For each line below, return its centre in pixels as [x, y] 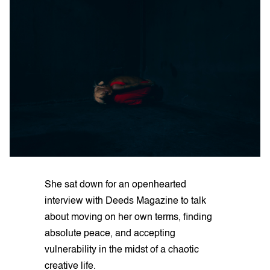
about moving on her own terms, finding [128, 217]
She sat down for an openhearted [115, 185]
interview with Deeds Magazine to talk [125, 201]
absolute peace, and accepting [110, 234]
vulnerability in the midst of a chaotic [122, 250]
